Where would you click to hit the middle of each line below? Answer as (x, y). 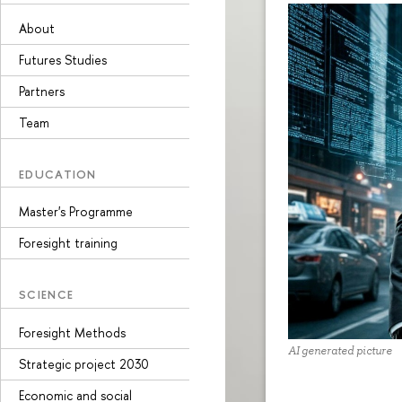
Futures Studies (63, 59)
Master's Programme (76, 211)
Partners (42, 91)
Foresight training (68, 243)
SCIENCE (47, 294)
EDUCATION (58, 174)
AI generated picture (340, 351)
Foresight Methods (72, 332)
